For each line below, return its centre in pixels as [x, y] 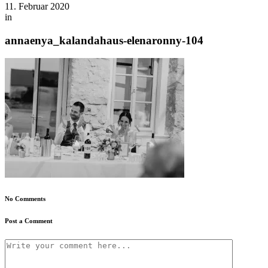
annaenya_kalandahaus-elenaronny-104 [104, 40]
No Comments [25, 199]
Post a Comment [29, 221]
